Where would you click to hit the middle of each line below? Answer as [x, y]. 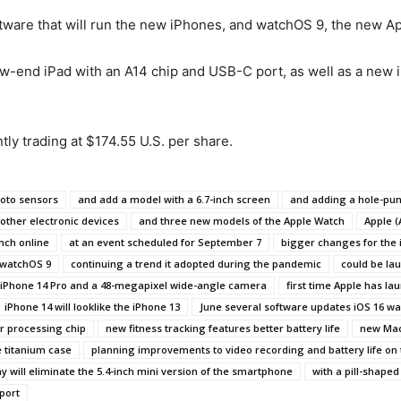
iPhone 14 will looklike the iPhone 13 [92, 307]
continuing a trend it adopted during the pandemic [196, 264]
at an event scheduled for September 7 [165, 242]
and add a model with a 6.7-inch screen [174, 199]
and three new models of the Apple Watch [242, 221]
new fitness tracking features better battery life [223, 328]
